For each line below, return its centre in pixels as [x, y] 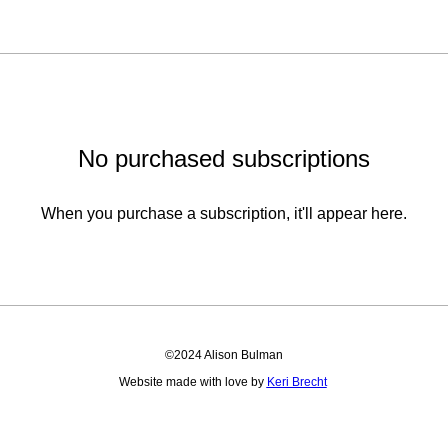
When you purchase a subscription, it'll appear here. [224, 214]
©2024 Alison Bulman [224, 355]
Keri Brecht [296, 382]
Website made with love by [192, 382]
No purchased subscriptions [224, 159]
